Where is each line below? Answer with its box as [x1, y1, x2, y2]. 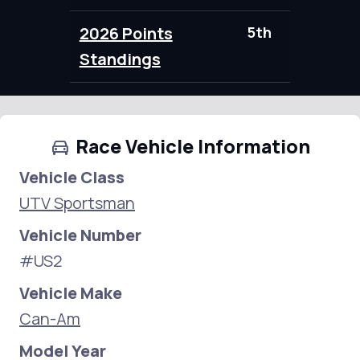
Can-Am [19, 308, 80, 329]
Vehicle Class [19, 166, 125, 188]
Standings [79, 48, 161, 70]
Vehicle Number [19, 224, 141, 246]
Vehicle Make [19, 282, 122, 304]
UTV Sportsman [19, 192, 135, 214]
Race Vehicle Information [75, 133, 310, 159]
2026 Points [79, 22, 173, 44]
